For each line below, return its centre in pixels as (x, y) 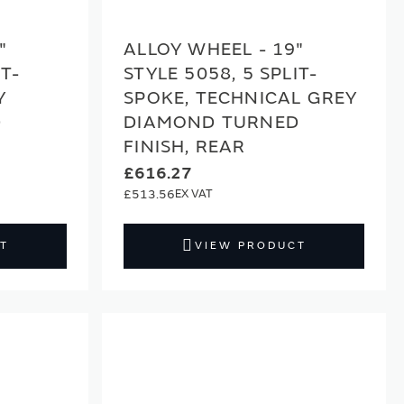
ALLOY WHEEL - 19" (214, 49)
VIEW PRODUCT (250, 245)
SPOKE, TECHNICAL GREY (241, 97)
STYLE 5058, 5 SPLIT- (221, 73)
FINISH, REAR (185, 146)
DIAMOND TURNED (212, 122)
